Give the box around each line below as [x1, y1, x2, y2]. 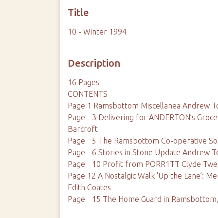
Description [68, 57, 121, 69]
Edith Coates [68, 183, 111, 192]
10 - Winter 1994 [68, 27, 127, 36]
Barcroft [68, 125, 98, 133]
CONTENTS [68, 90, 118, 98]
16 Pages [68, 78, 100, 87]
